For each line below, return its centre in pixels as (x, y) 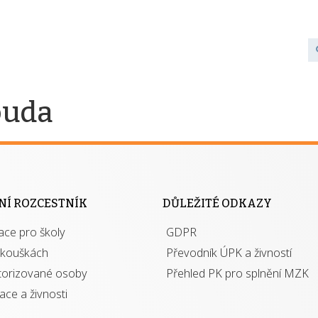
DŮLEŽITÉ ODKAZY (217, 203)
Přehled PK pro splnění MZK (237, 273)
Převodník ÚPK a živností (229, 253)
